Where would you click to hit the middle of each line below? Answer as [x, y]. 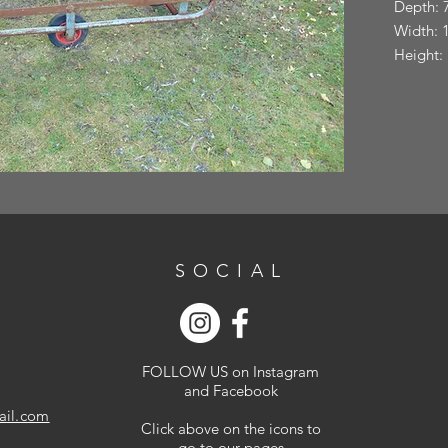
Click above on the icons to [230, 428]
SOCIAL [231, 271]
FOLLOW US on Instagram [230, 371]
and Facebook [230, 390]
